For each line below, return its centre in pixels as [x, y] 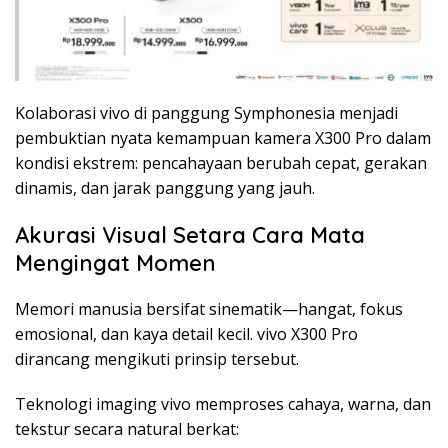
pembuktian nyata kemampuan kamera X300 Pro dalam [223, 137]
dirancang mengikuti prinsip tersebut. [157, 358]
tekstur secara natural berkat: [127, 428]
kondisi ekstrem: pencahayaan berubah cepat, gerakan [221, 162]
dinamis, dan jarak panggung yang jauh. [165, 187]
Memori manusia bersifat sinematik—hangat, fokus [209, 308]
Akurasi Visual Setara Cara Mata [190, 234]
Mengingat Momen [115, 262]
